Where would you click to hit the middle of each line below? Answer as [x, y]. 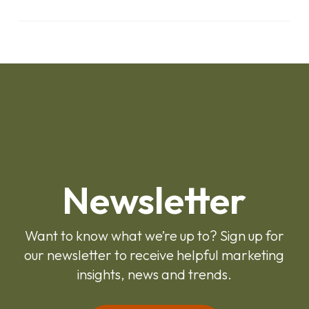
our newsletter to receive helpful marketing [154, 255]
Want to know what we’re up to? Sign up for [154, 236]
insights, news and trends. [154, 275]
